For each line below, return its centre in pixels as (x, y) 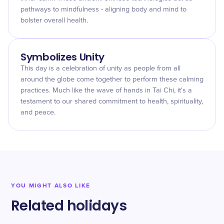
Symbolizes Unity (63, 57)
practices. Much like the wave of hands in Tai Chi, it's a (106, 90)
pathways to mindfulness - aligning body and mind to (103, 9)
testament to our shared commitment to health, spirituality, (112, 101)
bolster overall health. (54, 20)
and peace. (38, 112)
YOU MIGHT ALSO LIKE (51, 186)
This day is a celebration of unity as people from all (100, 68)
